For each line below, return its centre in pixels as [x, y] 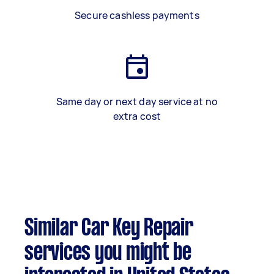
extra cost [137, 116]
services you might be [108, 253]
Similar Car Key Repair [109, 229]
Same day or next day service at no [137, 102]
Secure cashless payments [137, 15]
